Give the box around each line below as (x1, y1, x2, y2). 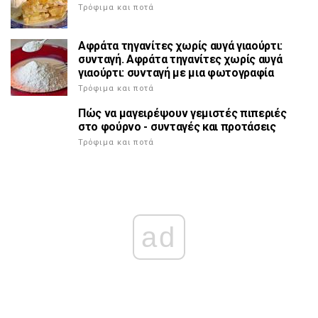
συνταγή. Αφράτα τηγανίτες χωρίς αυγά (78, 53, 283, 67)
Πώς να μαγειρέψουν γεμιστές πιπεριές (78, 106, 287, 121)
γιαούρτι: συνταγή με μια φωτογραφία (78, 66, 274, 80)
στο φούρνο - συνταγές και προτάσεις (78, 120, 276, 134)
